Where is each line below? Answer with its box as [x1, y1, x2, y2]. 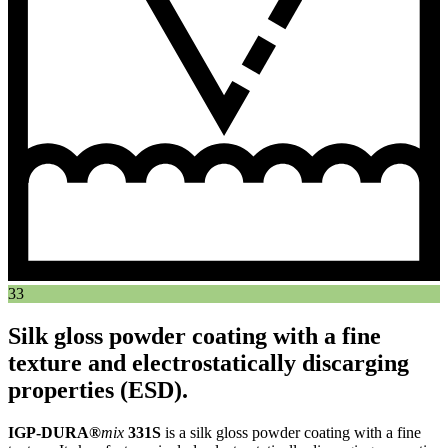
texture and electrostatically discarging [8, 350, 409, 377]
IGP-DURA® [8, 423, 101, 441]
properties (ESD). [8, 377, 188, 404]
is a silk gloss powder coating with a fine [161, 423, 421, 441]
